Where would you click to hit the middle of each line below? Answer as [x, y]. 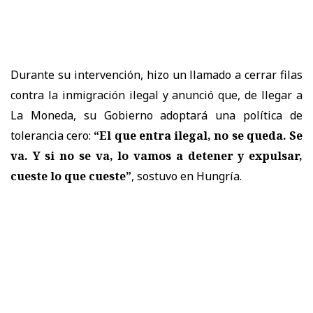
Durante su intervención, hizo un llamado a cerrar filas [156, 74]
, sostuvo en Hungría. [187, 176]
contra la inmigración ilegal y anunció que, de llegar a [156, 95]
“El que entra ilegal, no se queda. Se [198, 135]
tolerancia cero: [52, 135]
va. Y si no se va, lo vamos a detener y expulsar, [156, 155]
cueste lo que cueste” [71, 176]
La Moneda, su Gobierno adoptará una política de [156, 115]
